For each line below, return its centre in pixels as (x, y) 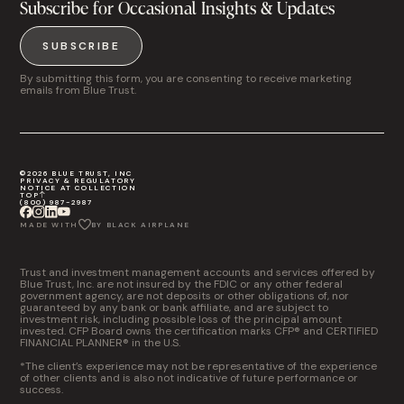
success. (42, 390)
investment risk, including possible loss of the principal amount (181, 319)
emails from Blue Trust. (78, 90)
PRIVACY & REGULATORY (78, 180)
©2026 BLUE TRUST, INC (76, 173)
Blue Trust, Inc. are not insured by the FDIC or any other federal (182, 284)
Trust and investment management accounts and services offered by (198, 272)
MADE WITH (49, 225)
